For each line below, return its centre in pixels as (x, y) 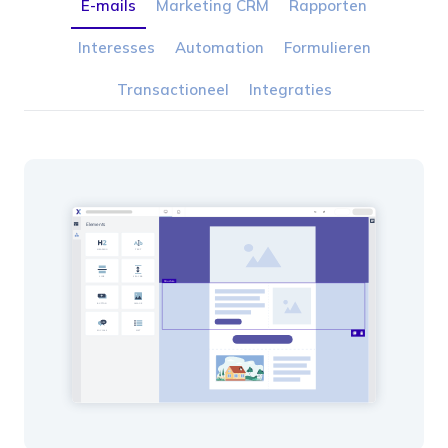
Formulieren (327, 47)
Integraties (290, 89)
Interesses (116, 47)
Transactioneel (172, 89)
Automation (219, 47)
